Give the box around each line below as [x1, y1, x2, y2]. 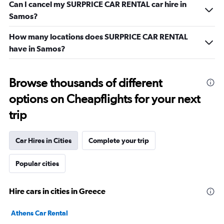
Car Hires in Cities [15, 136, 71, 144]
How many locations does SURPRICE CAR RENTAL [9, 32, 188, 41]
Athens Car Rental [11, 209, 68, 217]
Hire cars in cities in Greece [9, 186, 105, 195]
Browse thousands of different [9, 75, 162, 90]
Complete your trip [88, 136, 149, 144]
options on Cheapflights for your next [9, 91, 200, 106]
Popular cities [15, 159, 59, 167]
